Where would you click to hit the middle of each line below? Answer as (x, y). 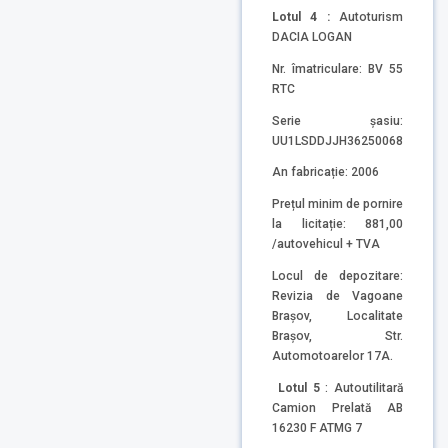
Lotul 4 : (305, 17)
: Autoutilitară (364, 387)
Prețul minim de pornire (337, 204)
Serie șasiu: (337, 120)
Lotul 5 (301, 387)
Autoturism (371, 17)
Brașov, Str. (337, 336)
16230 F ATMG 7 (317, 427)
